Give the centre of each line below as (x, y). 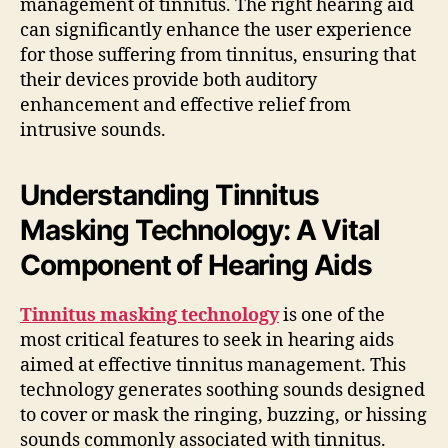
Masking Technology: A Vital (200, 229)
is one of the (332, 315)
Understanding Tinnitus (169, 194)
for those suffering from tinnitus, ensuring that (218, 55)
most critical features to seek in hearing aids (207, 340)
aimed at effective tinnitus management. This (213, 365)
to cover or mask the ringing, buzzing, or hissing (223, 415)
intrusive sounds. (93, 130)
